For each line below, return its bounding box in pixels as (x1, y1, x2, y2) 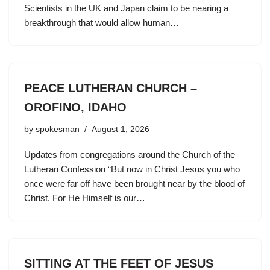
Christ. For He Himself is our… (24, 193, 148, 204)
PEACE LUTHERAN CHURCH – (24, 81, 197, 95)
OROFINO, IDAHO (24, 101, 127, 115)
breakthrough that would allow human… (24, 17, 181, 28)
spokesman (36, 125, 80, 134)
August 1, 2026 (92, 125, 149, 134)
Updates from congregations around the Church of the (24, 149, 235, 160)
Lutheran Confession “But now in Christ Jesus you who (24, 164, 240, 175)
